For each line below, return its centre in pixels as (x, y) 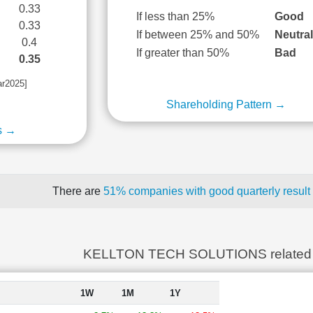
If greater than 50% (183, 53)
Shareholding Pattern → (226, 104)
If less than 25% (176, 16)
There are (78, 191)
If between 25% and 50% (198, 35)
